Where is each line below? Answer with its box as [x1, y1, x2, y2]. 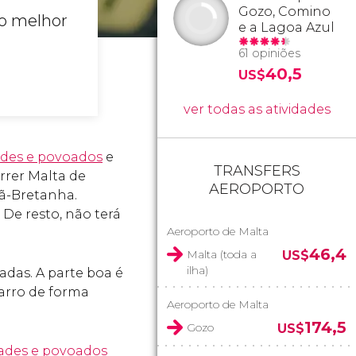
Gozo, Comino [238, 4, 331, 19]
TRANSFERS [213, 162, 300, 180]
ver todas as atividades [183, 102, 331, 117]
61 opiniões [238, 46, 300, 60]
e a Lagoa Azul [238, 20, 335, 35]
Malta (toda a [187, 247, 257, 261]
